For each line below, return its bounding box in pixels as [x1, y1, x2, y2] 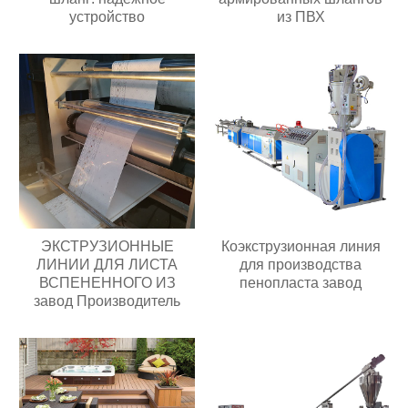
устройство [69, 8, 146, 25]
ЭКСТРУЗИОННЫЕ [40, 239, 174, 255]
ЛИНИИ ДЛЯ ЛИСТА [36, 257, 178, 273]
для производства [240, 257, 362, 273]
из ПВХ [276, 8, 325, 25]
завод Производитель [34, 293, 181, 310]
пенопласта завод [240, 275, 362, 291]
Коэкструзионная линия [220, 239, 381, 255]
